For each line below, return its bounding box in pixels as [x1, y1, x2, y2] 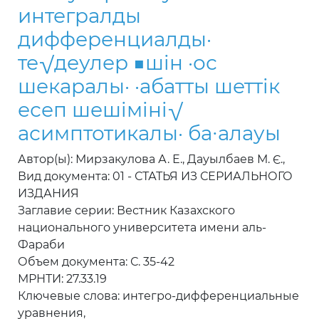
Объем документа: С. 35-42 [18, 255, 174, 269]
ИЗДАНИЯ [18, 187, 79, 201]
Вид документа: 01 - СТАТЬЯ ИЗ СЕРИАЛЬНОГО [18, 169, 293, 184]
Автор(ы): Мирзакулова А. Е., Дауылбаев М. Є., [18, 152, 285, 167]
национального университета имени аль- [18, 221, 266, 235]
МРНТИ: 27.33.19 [18, 272, 107, 286]
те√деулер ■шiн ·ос [18, 51, 217, 75]
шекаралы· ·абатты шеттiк [18, 74, 280, 99]
